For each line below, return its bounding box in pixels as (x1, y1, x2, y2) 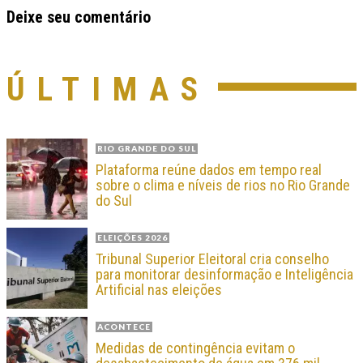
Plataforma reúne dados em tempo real (96, 160, 322, 178)
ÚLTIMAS (6, 70, 210, 109)
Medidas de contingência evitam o (96, 339, 295, 357)
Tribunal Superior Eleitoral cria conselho (96, 250, 329, 267)
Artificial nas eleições (96, 280, 222, 298)
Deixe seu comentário (6, 6, 151, 27)
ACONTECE (97, 321, 151, 331)
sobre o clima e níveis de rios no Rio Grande (96, 176, 350, 194)
